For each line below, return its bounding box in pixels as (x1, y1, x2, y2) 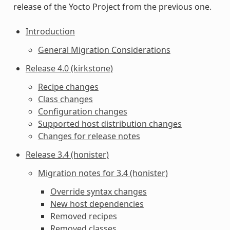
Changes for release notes (37, 130, 140, 142)
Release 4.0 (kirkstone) (25, 62, 113, 74)
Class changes (37, 93, 93, 105)
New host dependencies (50, 198, 144, 209)
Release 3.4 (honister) (25, 148, 109, 160)
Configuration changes (37, 105, 127, 117)
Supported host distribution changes (37, 118, 182, 129)
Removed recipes (50, 210, 117, 222)
